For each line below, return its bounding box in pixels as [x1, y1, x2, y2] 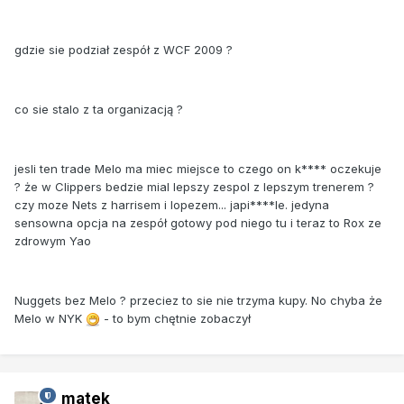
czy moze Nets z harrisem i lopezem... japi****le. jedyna [14, 197, 329, 212]
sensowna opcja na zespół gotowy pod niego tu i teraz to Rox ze [14, 215, 381, 230]
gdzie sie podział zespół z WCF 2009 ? [14, 41, 233, 57]
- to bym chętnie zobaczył [100, 310, 251, 326]
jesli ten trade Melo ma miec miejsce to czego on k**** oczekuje [14, 161, 381, 176]
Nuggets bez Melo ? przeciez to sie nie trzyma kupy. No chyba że [14, 292, 382, 308]
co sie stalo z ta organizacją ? [14, 101, 183, 116]
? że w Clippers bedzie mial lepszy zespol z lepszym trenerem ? [14, 179, 374, 194]
